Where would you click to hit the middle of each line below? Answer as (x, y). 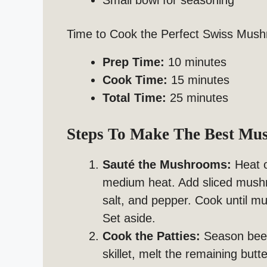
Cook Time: (135, 80)
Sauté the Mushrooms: (167, 165)
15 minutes (198, 80)
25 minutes (197, 98)
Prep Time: (133, 62)
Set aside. (129, 218)
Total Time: (134, 98)
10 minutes (195, 62)
